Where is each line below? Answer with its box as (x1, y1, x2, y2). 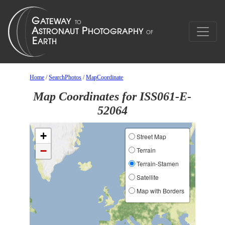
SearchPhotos (49, 74, 82, 81)
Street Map (135, 132, 166, 141)
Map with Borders (135, 186, 184, 195)
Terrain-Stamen (135, 159, 179, 168)
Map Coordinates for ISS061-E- (33, 90, 192, 103)
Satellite (135, 173, 159, 181)
